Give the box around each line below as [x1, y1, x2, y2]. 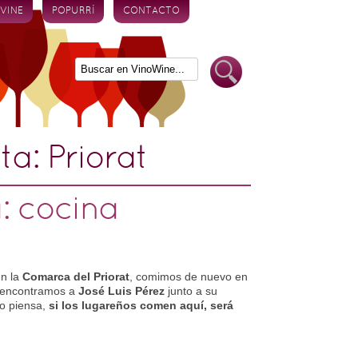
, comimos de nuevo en [129, 270, 248, 283]
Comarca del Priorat [22, 270, 129, 283]
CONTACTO [123, 7, 181, 15]
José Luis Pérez [78, 284, 165, 297]
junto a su [164, 284, 217, 297]
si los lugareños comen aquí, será [48, 299, 233, 312]
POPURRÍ [52, 7, 95, 15]
